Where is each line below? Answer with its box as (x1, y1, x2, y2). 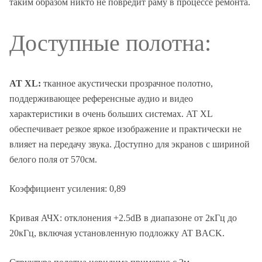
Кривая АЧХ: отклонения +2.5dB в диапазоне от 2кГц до (9, 213, 237, 223)
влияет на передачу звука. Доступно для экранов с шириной (9, 139, 250, 150)
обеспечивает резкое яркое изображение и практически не (9, 124, 242, 135)
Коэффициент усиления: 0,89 (9, 184, 126, 194)
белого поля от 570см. (9, 154, 97, 165)
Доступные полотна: (9, 30, 211, 56)
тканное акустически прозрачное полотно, (43, 78, 213, 89)
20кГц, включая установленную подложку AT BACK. (9, 228, 225, 239)
